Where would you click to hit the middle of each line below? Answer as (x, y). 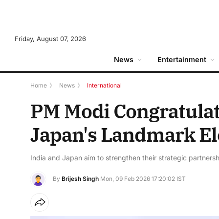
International (104, 85)
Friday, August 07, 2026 (50, 38)
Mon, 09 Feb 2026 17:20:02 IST (143, 179)
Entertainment (182, 59)
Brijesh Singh (80, 179)
